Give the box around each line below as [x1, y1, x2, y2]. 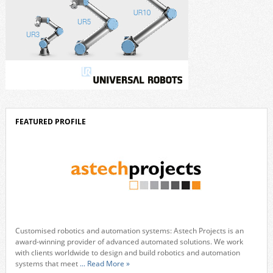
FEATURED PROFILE [15, 116, 86, 127]
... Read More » [79, 258, 130, 269]
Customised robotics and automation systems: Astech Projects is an [15, 225, 244, 236]
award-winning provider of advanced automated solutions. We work [15, 236, 243, 247]
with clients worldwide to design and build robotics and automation [15, 247, 240, 258]
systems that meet [15, 258, 80, 269]
